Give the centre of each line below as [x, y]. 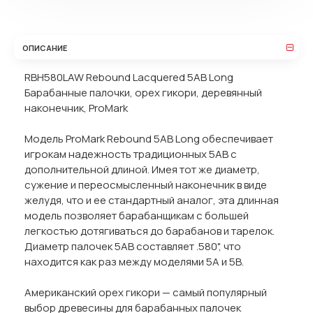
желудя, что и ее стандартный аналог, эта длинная [152, 200]
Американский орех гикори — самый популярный [146, 292]
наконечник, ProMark [76, 108]
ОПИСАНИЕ [45, 48]
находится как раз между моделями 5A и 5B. [134, 262]
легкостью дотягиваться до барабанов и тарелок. [150, 231]
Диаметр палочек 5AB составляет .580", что [133, 246]
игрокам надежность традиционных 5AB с [131, 154]
